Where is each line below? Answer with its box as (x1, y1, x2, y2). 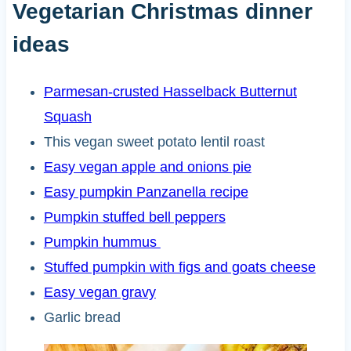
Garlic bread (43, 309, 121, 326)
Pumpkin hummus (43, 234, 161, 251)
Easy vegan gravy (43, 284, 156, 301)
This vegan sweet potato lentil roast (43, 134, 265, 150)
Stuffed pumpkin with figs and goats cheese (43, 259, 316, 276)
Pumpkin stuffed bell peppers (43, 209, 226, 226)
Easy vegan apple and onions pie (43, 159, 251, 175)
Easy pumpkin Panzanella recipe (43, 184, 248, 201)
